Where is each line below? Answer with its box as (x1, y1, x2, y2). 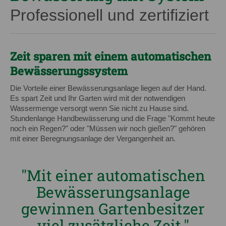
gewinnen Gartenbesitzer (21, 199, 205, 218)
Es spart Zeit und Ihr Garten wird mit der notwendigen (10, 94, 185, 102)
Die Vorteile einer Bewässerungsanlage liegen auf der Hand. (10, 84, 206, 92)
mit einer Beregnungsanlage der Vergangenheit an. (10, 135, 176, 143)
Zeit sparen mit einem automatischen (10, 49, 211, 64)
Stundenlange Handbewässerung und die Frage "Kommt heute (10, 115, 215, 123)
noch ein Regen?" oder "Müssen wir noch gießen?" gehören (10, 125, 205, 133)
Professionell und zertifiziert (10, 6, 209, 24)
